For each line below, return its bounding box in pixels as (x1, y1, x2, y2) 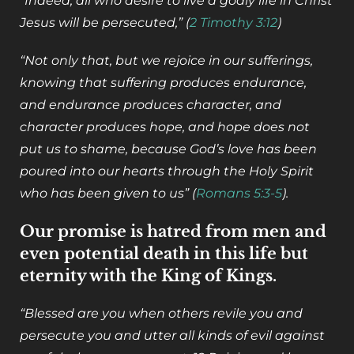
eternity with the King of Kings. (20, 266, 277, 286)
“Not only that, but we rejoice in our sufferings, (20, 53, 313, 69)
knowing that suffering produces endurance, (20, 75, 307, 91)
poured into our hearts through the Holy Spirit (20, 164, 314, 179)
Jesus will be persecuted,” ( (20, 15, 190, 31)
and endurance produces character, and (20, 97, 281, 113)
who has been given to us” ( (20, 186, 196, 201)
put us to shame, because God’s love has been (20, 141, 317, 157)
